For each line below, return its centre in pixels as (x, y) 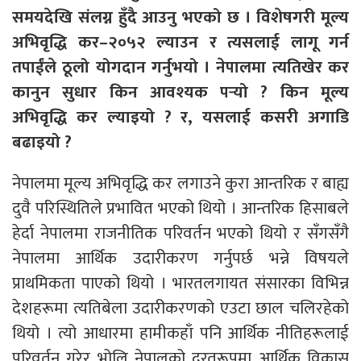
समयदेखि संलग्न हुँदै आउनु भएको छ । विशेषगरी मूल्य (180, 17)
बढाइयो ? (42, 142)
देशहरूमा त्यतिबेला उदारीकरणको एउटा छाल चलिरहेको (180, 308)
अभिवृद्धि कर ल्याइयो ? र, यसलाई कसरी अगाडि (180, 117)
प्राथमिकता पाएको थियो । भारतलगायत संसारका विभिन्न (180, 283)
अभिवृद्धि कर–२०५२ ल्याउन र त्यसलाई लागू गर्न (180, 42)
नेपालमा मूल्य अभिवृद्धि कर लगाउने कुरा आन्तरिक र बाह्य (180, 183)
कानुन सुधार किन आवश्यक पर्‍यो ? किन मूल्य (180, 92)
